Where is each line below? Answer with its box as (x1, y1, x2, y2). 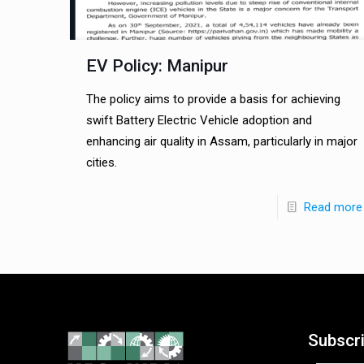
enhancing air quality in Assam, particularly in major (85, 134, 357, 149)
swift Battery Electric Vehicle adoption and (85, 113, 312, 128)
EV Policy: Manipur (85, 56, 228, 76)
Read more (303, 200, 362, 215)
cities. (85, 155, 117, 171)
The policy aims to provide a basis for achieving (85, 92, 340, 107)
